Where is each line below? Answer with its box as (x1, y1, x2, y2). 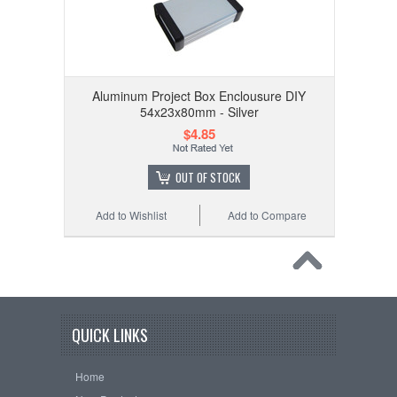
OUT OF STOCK (175, 168, 241, 186)
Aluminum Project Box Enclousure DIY (92, 87, 307, 105)
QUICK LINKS (72, 323, 148, 346)
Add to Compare (227, 207, 307, 222)
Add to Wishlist (95, 207, 167, 222)
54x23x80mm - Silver (139, 103, 259, 121)
